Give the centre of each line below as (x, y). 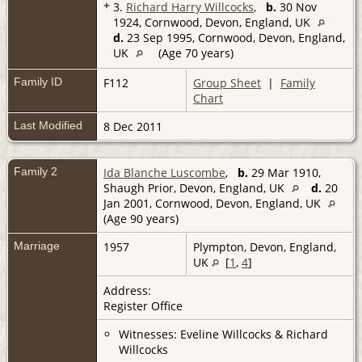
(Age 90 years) (143, 218)
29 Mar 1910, (284, 172)
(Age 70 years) (194, 53)
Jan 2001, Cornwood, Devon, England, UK (214, 203)
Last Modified (48, 125)
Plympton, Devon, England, (265, 246)
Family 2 (36, 171)
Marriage (37, 245)
